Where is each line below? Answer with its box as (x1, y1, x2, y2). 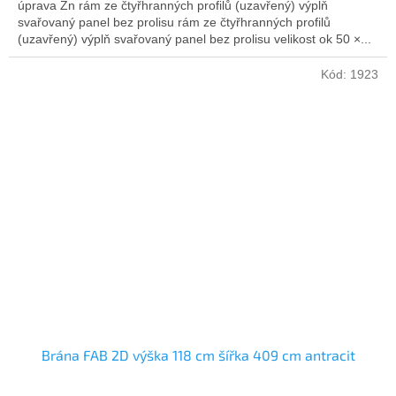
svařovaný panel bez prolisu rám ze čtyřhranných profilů (18, 14, 331, 29)
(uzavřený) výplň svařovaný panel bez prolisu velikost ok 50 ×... (18, 31, 371, 46)
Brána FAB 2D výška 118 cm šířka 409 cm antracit (41, 346, 355, 364)
